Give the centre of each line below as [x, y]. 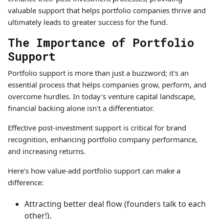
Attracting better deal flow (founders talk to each [115, 204]
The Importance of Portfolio [101, 42]
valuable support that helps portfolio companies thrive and [107, 10]
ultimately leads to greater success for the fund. [88, 22]
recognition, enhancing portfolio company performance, [103, 139]
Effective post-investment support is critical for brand [97, 128]
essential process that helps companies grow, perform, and [107, 85]
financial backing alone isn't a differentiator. [81, 108]
